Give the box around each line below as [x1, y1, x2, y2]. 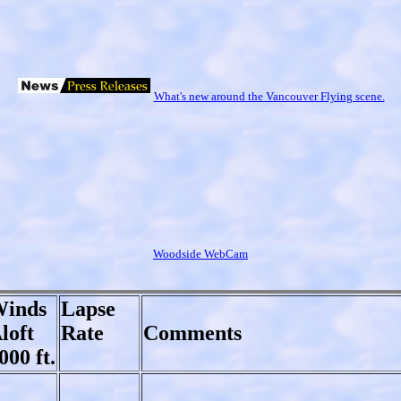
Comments [143, 320, 311, 345]
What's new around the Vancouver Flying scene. [153, 89, 385, 103]
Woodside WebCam [153, 246, 248, 260]
